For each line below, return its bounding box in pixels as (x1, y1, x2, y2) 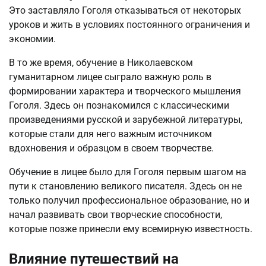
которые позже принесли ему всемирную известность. (9, 223, 252, 235)
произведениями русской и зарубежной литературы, (9, 113, 242, 125)
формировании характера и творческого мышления (9, 85, 241, 97)
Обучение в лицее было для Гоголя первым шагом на (9, 166, 246, 178)
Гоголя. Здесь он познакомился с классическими (9, 99, 229, 111)
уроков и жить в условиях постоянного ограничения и (9, 18, 250, 30)
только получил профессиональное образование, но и (9, 194, 249, 206)
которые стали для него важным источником (9, 128, 212, 140)
